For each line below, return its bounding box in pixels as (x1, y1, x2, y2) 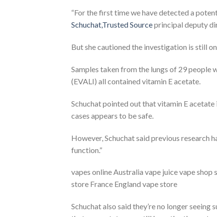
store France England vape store (71, 179, 177, 189)
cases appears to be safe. (71, 110, 154, 120)
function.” (71, 145, 102, 155)
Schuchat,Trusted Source (71, 20, 153, 30)
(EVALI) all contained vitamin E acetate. (71, 76, 201, 86)
